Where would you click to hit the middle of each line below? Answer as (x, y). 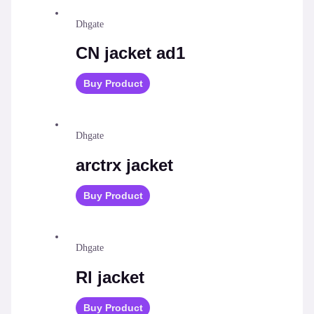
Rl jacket (110, 278)
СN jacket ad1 (131, 53)
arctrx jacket (125, 165)
